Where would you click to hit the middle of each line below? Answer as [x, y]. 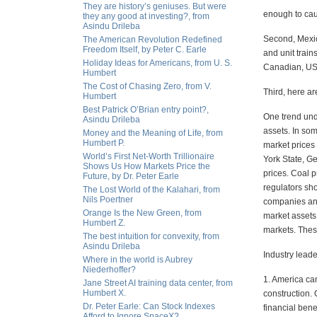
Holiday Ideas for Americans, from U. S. [157, 63]
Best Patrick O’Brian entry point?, [146, 110]
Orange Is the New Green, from [142, 213]
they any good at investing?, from [146, 16]
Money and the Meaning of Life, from [153, 133]
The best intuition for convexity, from [151, 236]
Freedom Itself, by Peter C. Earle [145, 50]
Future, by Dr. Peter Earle [131, 176]
